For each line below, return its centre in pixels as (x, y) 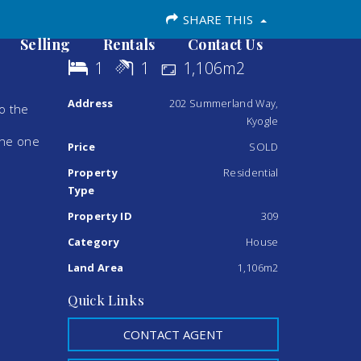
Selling (46, 44)
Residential (251, 172)
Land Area (95, 268)
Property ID (100, 216)
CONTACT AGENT (173, 334)
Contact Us (225, 44)
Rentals (129, 44)
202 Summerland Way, (224, 103)
